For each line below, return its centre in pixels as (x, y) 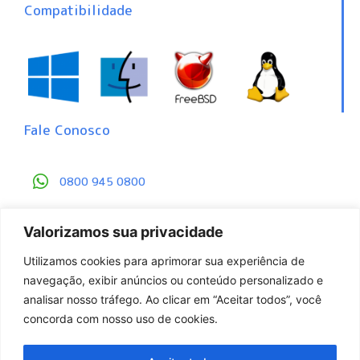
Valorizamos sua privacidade (123, 231)
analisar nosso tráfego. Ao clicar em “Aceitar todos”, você (172, 299)
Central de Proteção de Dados (135, 252)
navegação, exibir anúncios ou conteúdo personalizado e (173, 280)
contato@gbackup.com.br (124, 217)
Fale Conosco (67, 129)
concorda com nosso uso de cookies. (121, 318)
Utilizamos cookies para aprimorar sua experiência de (164, 260)
